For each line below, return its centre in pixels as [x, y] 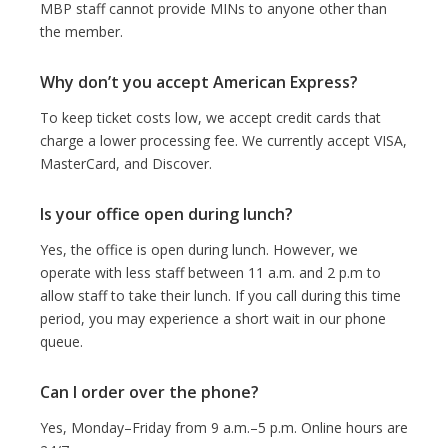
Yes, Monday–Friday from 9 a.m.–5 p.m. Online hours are [224, 427]
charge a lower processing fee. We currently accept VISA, [223, 140]
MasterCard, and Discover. [126, 163]
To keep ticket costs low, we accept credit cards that [210, 117]
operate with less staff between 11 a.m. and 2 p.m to [210, 272]
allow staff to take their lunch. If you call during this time [220, 295]
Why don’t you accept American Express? [199, 81]
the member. [81, 31]
